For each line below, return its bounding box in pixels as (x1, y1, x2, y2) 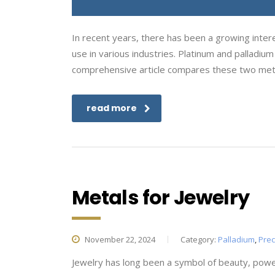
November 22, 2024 (83, 234, 155, 245)
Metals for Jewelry (72, 184, 250, 211)
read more (87, 102, 137, 114)
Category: (180, 234, 218, 245)
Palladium (218, 234, 255, 245)
